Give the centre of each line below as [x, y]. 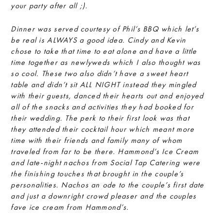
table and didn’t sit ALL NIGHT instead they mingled [104, 85]
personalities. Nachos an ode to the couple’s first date [108, 185]
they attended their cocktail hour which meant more [103, 129]
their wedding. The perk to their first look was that [100, 118]
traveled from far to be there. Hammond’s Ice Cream [105, 151]
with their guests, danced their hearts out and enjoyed [107, 96]
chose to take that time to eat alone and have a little [104, 51]
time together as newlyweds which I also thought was [106, 62]
